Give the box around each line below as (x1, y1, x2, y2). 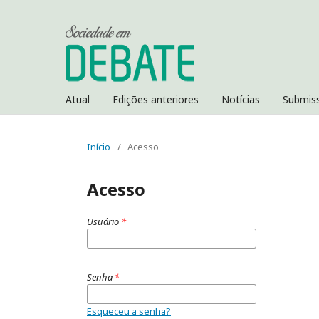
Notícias (221, 93, 260, 106)
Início (87, 140, 110, 153)
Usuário (87, 215, 121, 228)
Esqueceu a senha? (87, 305, 171, 318)
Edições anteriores (113, 93, 199, 106)
